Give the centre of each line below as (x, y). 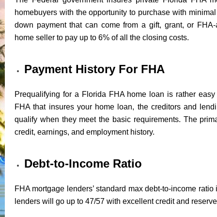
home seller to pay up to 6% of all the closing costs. (102, 37)
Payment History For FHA (94, 69)
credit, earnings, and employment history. (85, 132)
